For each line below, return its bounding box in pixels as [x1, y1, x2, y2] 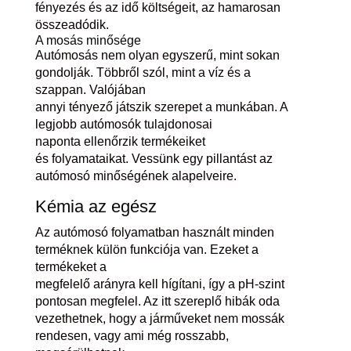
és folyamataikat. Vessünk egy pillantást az [34, 151, 273, 165]
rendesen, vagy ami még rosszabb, [34, 328, 229, 342]
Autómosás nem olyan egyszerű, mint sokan [34, 48, 280, 62]
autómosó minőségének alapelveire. [34, 168, 237, 183]
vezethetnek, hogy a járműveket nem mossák [34, 311, 284, 325]
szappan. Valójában [34, 82, 146, 96]
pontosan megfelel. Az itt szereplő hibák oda [34, 294, 280, 308]
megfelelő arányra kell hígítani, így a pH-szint [34, 277, 284, 291]
